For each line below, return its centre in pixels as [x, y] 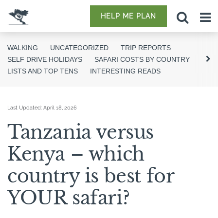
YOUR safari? [69, 198]
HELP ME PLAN [128, 16]
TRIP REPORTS [146, 48]
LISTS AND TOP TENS [43, 71]
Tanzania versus [81, 132]
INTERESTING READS [125, 71]
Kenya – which [76, 154]
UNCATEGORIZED [79, 48]
